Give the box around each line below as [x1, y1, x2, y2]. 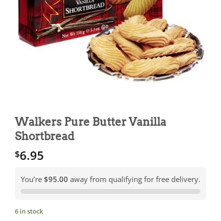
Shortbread [15, 129, 74, 144]
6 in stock [15, 207, 43, 216]
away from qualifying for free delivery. [68, 174, 200, 184]
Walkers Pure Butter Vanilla [15, 115, 166, 129]
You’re [21, 174, 44, 184]
